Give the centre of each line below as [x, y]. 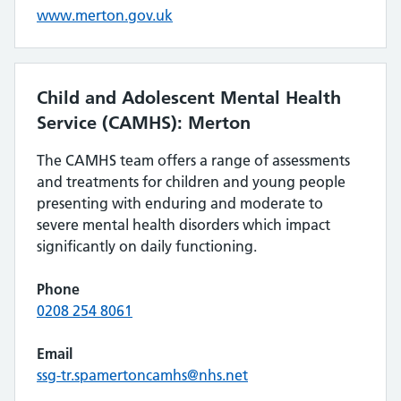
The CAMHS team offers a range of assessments [193, 160]
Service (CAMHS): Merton [144, 123]
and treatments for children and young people [191, 182]
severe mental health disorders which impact [183, 225]
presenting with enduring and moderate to [180, 203]
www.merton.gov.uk [105, 15]
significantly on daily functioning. [147, 246]
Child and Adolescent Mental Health [189, 98]
